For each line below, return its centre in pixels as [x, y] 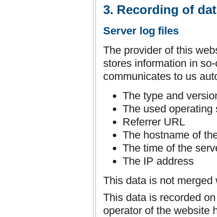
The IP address [158, 161]
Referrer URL [154, 122]
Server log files [141, 31]
